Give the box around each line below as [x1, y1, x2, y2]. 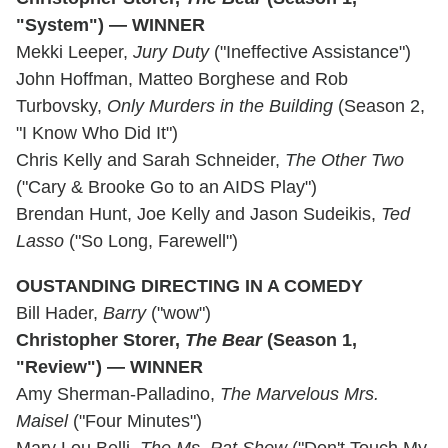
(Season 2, [333, 95, 425, 116]
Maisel [16, 410, 68, 431]
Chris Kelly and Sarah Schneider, [16, 149, 285, 170]
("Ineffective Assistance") [209, 41, 411, 62]
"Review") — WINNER [16, 356, 203, 377]
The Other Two [285, 149, 404, 170]
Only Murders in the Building [107, 95, 333, 116]
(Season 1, [262, 329, 357, 350]
